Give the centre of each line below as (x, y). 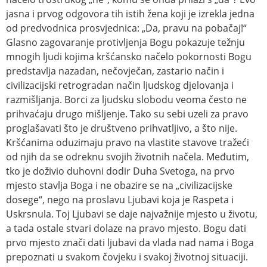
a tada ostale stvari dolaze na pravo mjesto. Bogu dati (126, 228)
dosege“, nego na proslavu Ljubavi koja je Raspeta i (120, 199)
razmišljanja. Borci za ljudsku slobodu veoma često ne (126, 99)
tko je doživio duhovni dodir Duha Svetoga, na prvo (120, 171)
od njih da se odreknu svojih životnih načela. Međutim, (128, 156)
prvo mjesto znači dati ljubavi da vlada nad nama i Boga (130, 242)
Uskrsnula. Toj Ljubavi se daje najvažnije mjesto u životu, (132, 214)
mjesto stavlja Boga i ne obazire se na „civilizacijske (119, 185)
